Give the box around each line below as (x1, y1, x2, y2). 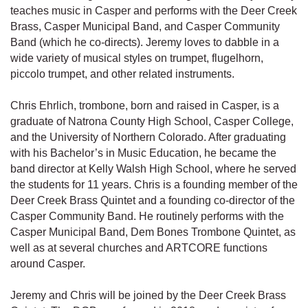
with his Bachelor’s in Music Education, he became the (10, 147, 276, 159)
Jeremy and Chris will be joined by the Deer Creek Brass (10, 289, 286, 302)
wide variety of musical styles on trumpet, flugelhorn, (10, 52, 263, 65)
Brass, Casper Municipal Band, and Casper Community (10, 21, 280, 33)
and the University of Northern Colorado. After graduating (10, 131, 286, 144)
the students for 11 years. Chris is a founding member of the (10, 179, 298, 191)
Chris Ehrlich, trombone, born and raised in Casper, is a (10, 100, 279, 112)
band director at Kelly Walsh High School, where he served (10, 163, 296, 175)
